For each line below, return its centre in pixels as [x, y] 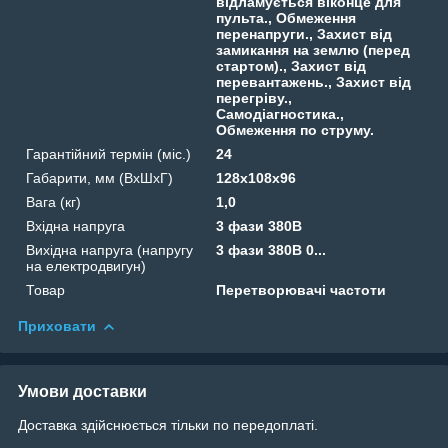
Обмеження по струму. [295, 129]
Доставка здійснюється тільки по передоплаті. [168, 424]
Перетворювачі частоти [301, 289]
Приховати [57, 325]
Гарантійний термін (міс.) [108, 153]
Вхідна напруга [75, 225]
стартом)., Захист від [291, 65]
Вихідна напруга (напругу [109, 249]
